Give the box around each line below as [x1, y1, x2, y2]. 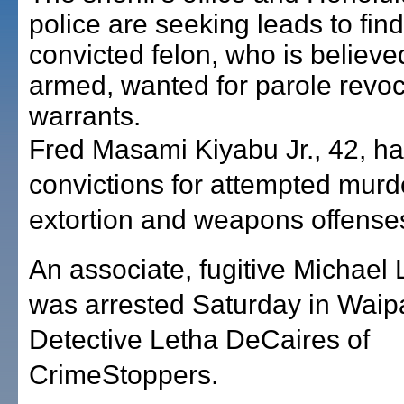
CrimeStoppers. [29, 360, 218, 390]
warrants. [29, 101, 141, 131]
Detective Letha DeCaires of [29, 325, 370, 354]
